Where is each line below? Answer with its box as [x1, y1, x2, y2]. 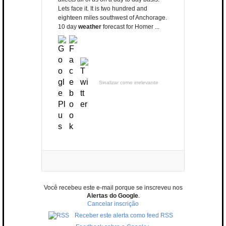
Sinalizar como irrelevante [99, 80, 158, 86]
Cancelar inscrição [87, 200, 139, 208]
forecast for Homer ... [101, 23, 159, 31]
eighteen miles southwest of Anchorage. [58, 14, 167, 22]
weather [78, 23, 101, 31]
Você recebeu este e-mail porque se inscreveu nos [43, 184, 183, 192]
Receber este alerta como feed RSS [74, 212, 173, 219]
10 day [58, 23, 78, 31]
